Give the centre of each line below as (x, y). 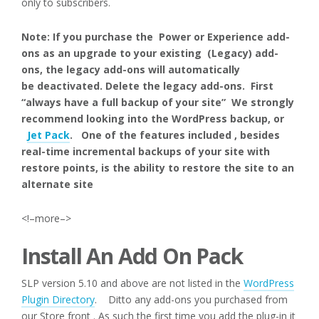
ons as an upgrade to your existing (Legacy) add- (150, 53)
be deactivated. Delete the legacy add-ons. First (147, 85)
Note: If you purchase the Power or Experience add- (156, 36)
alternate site (57, 184)
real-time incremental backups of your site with (146, 151)
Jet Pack (48, 135)
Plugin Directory (58, 299)
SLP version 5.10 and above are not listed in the (132, 283)
